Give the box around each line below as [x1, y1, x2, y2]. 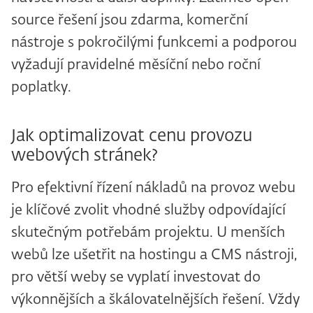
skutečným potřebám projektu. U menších [11, 226, 285, 240]
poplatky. [11, 80, 71, 95]
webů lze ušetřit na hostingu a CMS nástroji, [11, 248, 297, 263]
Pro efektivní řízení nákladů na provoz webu [11, 181, 296, 196]
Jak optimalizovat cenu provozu [11, 128, 252, 145]
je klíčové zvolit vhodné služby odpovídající [11, 203, 286, 218]
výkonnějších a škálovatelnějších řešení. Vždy [11, 293, 300, 307]
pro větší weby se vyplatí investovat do [11, 270, 261, 285]
